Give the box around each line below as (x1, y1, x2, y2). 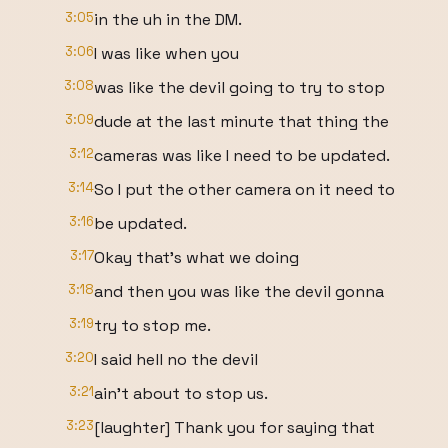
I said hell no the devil (94, 349, 258, 370)
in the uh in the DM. (94, 9, 242, 30)
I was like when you (94, 43, 239, 64)
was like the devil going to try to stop (94, 77, 385, 98)
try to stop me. (94, 315, 211, 336)
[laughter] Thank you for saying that (94, 417, 375, 438)
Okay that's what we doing (94, 247, 299, 268)
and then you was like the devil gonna (94, 281, 384, 302)
